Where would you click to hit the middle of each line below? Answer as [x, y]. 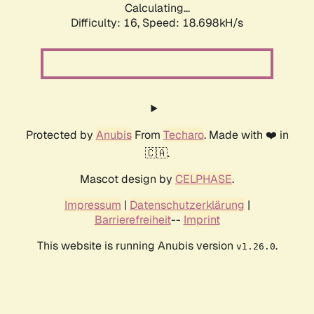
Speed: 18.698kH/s [193, 23]
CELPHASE [204, 179]
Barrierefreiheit [132, 220]
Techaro [183, 135]
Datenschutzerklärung [187, 205]
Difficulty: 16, [107, 23]
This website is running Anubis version [136, 246]
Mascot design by [128, 179]
